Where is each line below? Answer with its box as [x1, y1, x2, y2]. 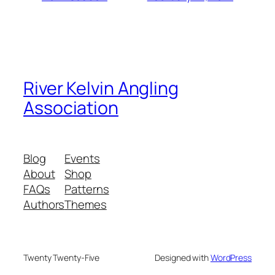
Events [64, 150, 100, 166]
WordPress [210, 251, 252, 263]
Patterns [64, 180, 109, 197]
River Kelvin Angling [23, 76, 179, 101]
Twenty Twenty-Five [23, 251, 100, 263]
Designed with [155, 251, 211, 263]
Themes [64, 196, 107, 212]
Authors [23, 196, 65, 212]
